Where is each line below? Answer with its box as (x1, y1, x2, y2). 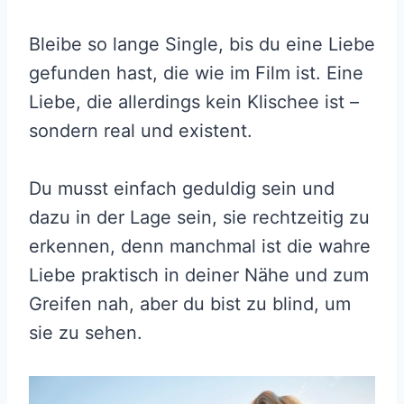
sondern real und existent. (29, 120, 252, 142)
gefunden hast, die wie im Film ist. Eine (29, 62, 363, 85)
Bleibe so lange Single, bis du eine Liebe (29, 33, 375, 56)
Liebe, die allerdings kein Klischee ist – (29, 91, 359, 114)
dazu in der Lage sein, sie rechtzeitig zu (29, 207, 370, 229)
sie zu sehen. (29, 322, 142, 344)
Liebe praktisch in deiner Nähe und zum (29, 264, 369, 287)
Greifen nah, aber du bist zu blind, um (29, 293, 351, 316)
